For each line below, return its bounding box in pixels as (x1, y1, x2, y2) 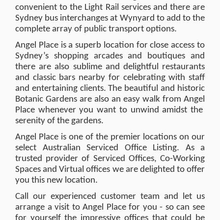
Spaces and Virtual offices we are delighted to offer (15, 165, 205, 174)
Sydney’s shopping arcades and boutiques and (15, 52, 205, 61)
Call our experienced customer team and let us (15, 192, 205, 201)
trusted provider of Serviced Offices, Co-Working (15, 154, 205, 164)
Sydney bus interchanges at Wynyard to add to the (15, 14, 205, 23)
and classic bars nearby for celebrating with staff (15, 73, 205, 82)
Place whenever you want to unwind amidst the (15, 106, 205, 115)
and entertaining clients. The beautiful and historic (15, 84, 205, 93)
